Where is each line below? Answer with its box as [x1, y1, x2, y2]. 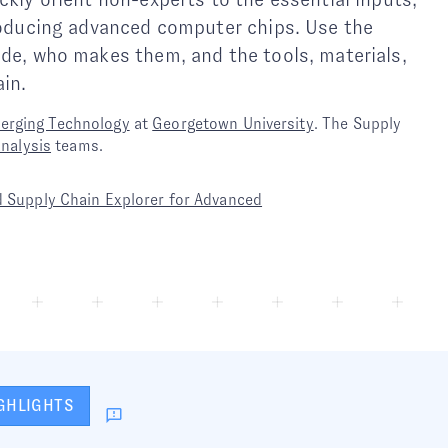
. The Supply [313, 115, 402, 132]
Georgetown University [152, 115, 314, 132]
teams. [51, 137, 104, 154]
